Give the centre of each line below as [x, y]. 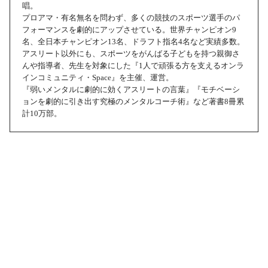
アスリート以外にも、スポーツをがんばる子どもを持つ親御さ [131, 54]
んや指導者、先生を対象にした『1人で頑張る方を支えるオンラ [133, 66]
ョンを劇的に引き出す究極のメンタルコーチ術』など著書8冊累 [133, 101]
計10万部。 [42, 113]
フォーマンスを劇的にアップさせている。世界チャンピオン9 [129, 30]
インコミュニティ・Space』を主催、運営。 [98, 77]
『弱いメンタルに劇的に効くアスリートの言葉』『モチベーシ [131, 89]
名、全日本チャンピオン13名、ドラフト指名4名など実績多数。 [133, 42]
